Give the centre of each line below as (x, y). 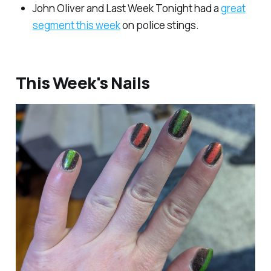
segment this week (76, 25)
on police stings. (159, 25)
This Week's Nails (83, 82)
